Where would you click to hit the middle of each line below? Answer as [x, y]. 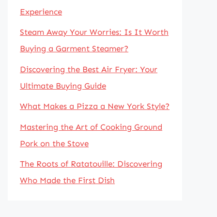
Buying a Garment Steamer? [74, 48]
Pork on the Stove [54, 143]
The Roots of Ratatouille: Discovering [91, 164]
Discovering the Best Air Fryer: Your [89, 69]
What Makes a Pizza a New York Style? [95, 106]
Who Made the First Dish [67, 180]
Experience [41, 11]
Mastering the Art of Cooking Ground [91, 127]
